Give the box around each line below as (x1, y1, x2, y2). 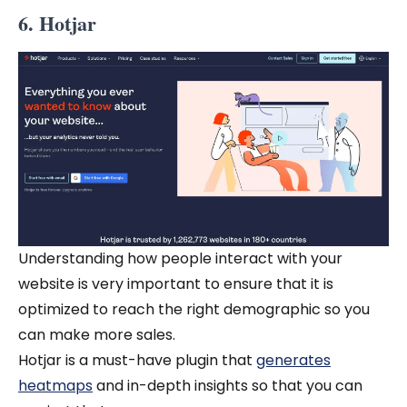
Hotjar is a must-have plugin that (18, 349, 256, 371)
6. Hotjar (18, 8, 96, 39)
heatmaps (18, 374, 93, 396)
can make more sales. (18, 323, 179, 345)
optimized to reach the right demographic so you (18, 298, 370, 320)
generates (256, 349, 331, 371)
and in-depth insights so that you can (93, 374, 362, 396)
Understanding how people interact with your (18, 247, 342, 269)
